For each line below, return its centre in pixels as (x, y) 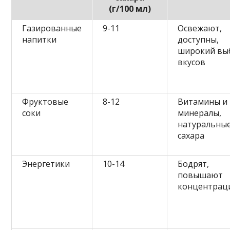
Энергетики (46, 164)
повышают (200, 175)
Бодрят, (194, 164)
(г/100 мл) (130, 8)
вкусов (192, 62)
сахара (191, 135)
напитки (40, 39)
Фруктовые (45, 101)
